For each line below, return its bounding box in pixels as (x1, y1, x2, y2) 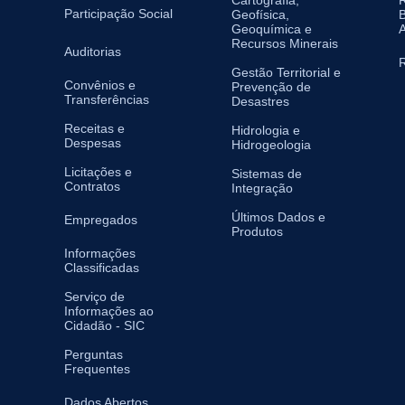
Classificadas (64, 259, 139, 275)
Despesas (64, 135, 121, 150)
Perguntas (64, 346, 123, 362)
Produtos (231, 223, 283, 239)
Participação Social (64, 5, 173, 21)
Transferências (64, 91, 149, 107)
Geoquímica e (231, 21, 312, 36)
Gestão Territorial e (231, 64, 341, 80)
